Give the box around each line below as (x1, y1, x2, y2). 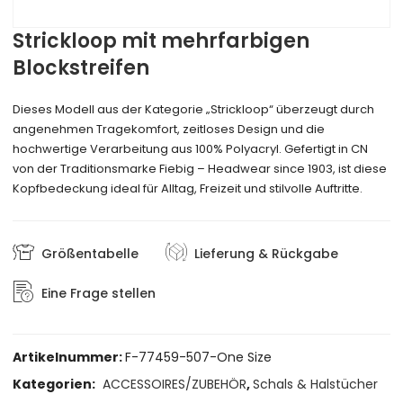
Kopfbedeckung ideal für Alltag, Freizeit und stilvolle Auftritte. (13, 180, 363, 198)
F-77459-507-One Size (125, 348, 273, 367)
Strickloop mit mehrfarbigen (13, 27, 310, 56)
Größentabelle (41, 244, 139, 263)
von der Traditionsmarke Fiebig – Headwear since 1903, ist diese (13, 160, 388, 178)
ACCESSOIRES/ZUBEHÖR (103, 375, 247, 394)
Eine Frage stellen (41, 283, 157, 302)
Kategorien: (13, 375, 99, 394)
